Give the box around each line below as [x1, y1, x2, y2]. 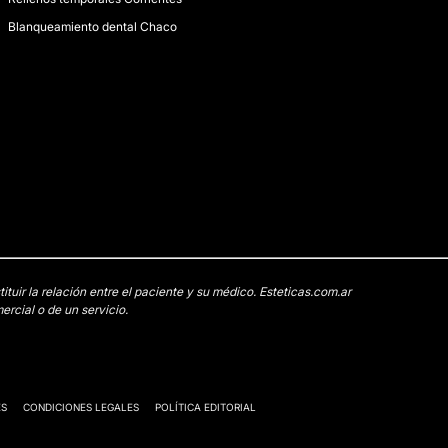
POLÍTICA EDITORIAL [155, 401, 256, 413]
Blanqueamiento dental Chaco [8, 19, 177, 34]
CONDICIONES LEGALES [23, 401, 139, 413]
